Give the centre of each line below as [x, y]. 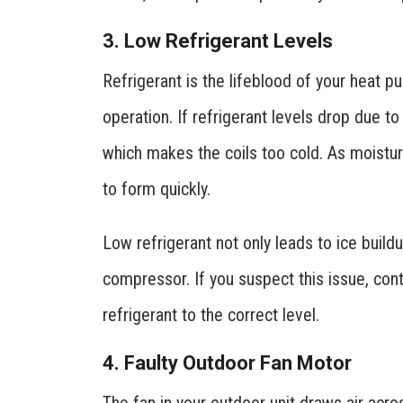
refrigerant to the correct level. [211, 314]
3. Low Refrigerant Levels [218, 40]
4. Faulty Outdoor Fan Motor [227, 363]
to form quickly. [157, 188]
